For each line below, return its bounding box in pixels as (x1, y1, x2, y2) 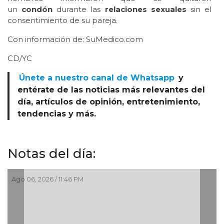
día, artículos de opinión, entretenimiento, (17, 97, 200, 107)
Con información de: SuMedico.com (7, 34, 143, 44)
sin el (186, 4, 212, 14)
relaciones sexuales (104, 4, 186, 14)
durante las (52, 4, 105, 14)
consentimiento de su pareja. (7, 15, 117, 25)
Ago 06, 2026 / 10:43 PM (32, 175, 107, 183)
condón (21, 4, 53, 14)
